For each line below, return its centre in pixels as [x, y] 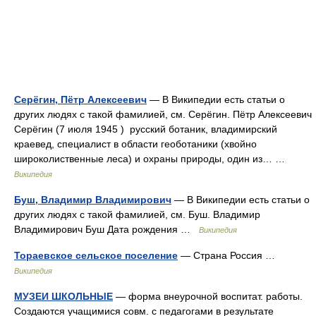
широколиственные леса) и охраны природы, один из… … [152, 159]
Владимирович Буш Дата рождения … [107, 229]
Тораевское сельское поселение [96, 255]
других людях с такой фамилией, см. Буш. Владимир [137, 214]
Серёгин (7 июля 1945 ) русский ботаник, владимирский [146, 129]
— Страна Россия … [229, 255]
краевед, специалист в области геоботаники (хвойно [135, 144]
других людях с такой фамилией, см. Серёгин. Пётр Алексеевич [163, 114]
